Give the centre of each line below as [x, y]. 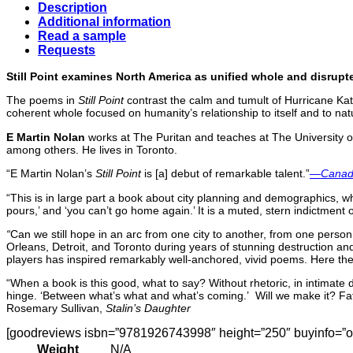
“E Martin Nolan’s [51, 174]
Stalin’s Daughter [148, 308]
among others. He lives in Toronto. [92, 149]
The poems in [42, 100]
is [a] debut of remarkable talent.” [225, 174]
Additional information [104, 22]
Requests [67, 50]
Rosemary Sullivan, [56, 308]
